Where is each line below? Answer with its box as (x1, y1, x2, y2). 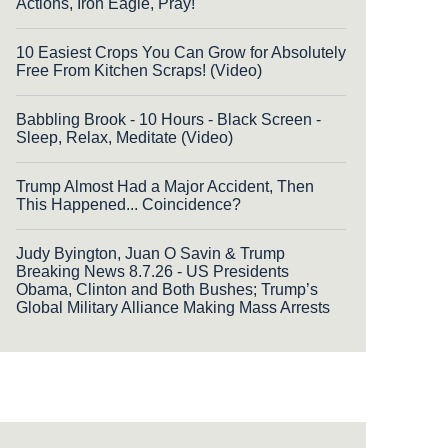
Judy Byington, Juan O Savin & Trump (16, 244, 285, 262)
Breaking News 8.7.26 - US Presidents (16, 262, 289, 280)
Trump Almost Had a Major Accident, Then (16, 177, 314, 195)
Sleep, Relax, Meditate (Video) (16, 128, 233, 146)
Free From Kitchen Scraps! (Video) (16, 61, 262, 79)
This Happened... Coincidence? (16, 195, 241, 213)
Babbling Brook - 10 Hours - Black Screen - (16, 110, 321, 128)
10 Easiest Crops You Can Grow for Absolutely (16, 43, 346, 61)
